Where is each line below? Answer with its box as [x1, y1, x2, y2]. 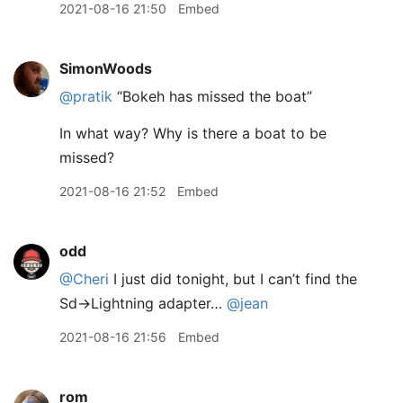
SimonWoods [59, 59, 152, 77]
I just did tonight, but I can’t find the [109, 270, 357, 288]
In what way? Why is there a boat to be [59, 124, 327, 142]
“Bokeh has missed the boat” [112, 87, 312, 105]
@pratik [59, 87, 112, 105]
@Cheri [59, 270, 109, 288]
